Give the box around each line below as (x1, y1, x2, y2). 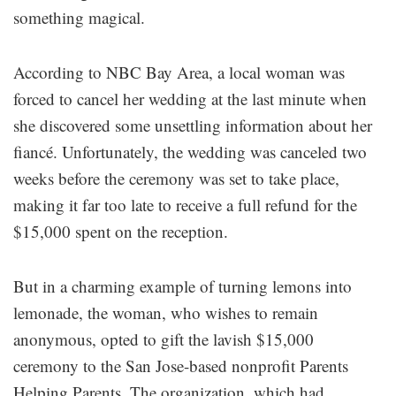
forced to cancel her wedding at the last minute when (13, 88, 367, 110)
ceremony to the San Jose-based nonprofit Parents (13, 354, 348, 377)
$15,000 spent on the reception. (13, 220, 228, 242)
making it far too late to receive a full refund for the (13, 194, 357, 216)
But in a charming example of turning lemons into (13, 275, 352, 297)
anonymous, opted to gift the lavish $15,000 (13, 328, 314, 350)
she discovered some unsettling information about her (13, 114, 372, 136)
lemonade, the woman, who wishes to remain (13, 301, 318, 324)
